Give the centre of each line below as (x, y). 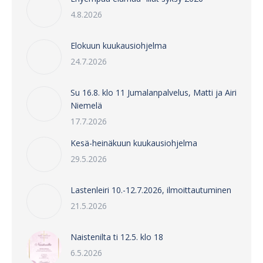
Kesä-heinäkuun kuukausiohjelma (134, 143)
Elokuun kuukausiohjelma (119, 46)
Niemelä (86, 106)
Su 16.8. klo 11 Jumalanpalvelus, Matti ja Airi (154, 93)
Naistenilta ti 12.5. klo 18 (117, 237)
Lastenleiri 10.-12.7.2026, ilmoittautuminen (151, 190)
